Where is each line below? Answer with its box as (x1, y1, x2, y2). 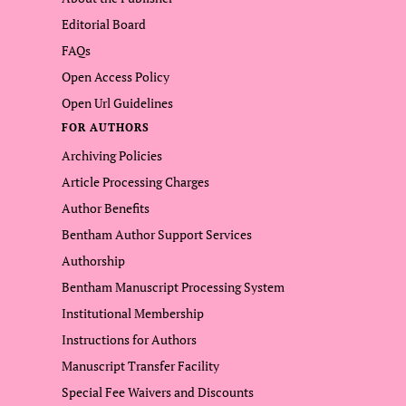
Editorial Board (62, 15, 146, 33)
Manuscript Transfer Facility (62, 357, 219, 374)
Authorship (62, 252, 125, 269)
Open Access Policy (62, 68, 169, 85)
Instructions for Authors (62, 331, 197, 348)
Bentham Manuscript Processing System (62, 278, 285, 295)
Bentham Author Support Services (62, 226, 252, 243)
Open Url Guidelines (62, 94, 173, 111)
